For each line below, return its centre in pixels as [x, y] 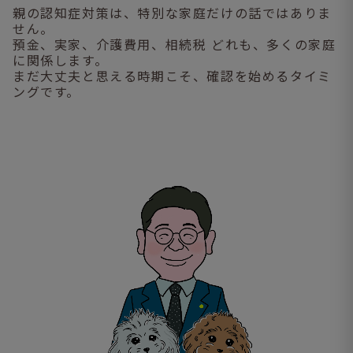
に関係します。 [61, 59]
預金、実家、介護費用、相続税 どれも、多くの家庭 [175, 44]
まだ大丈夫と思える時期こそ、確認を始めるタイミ [172, 75]
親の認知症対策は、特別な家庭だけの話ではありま [172, 12]
